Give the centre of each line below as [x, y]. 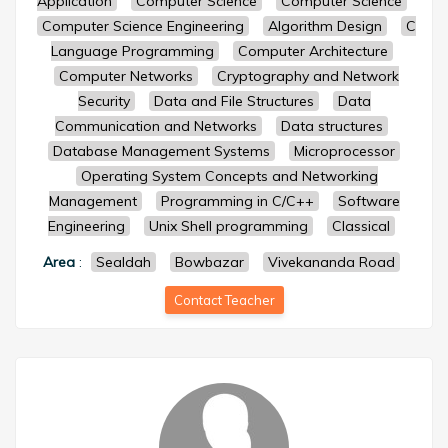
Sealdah [123, 262]
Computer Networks [126, 76]
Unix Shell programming [228, 226]
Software [368, 201]
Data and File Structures [233, 101]
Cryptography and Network [308, 76]
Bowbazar [209, 262]
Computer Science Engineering [143, 26]
